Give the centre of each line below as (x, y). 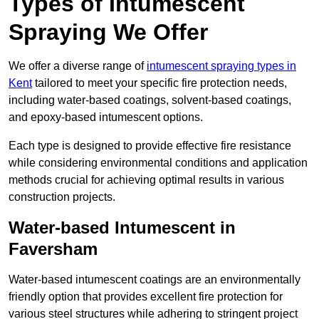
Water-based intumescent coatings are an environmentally (155, 280)
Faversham (53, 249)
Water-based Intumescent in (122, 228)
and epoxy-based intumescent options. (106, 117)
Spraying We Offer (108, 32)
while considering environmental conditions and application (158, 163)
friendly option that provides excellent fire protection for (146, 297)
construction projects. (62, 197)
